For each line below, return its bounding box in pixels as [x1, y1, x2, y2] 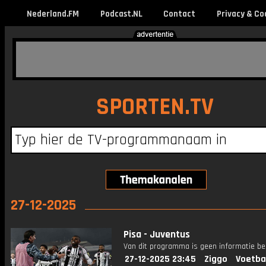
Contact [163, 8, 195, 20]
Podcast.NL [100, 8, 142, 20]
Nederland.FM [27, 8, 79, 20]
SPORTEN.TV [96, 92, 214, 122]
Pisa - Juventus [123, 228, 190, 241]
